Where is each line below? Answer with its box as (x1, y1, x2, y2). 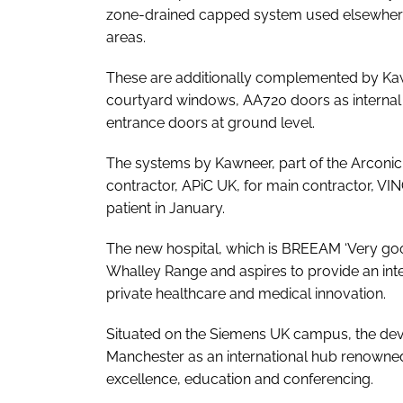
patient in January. (106, 199, 225, 217)
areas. (106, 28, 146, 46)
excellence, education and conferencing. (106, 370, 373, 388)
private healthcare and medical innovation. (106, 284, 386, 302)
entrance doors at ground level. (106, 113, 315, 131)
